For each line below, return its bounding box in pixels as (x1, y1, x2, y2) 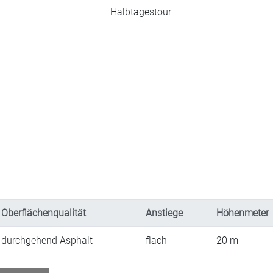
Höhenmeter (216, 207, 269, 219)
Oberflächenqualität (1, 207, 86, 219)
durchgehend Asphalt (1, 235, 93, 247)
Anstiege (146, 207, 183, 219)
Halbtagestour (110, 6, 171, 18)
